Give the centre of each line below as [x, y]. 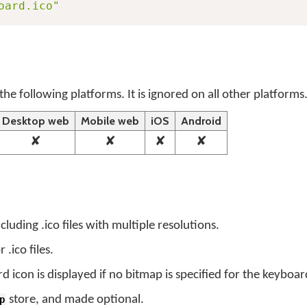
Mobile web [110, 121]
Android [201, 121]
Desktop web [36, 121]
